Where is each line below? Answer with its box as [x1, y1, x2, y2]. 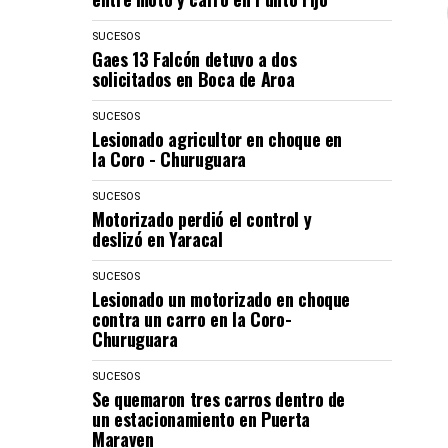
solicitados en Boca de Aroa [92, 66, 295, 92]
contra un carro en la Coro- [92, 306, 292, 332]
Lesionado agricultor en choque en [92, 126, 343, 152]
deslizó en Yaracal [92, 226, 223, 252]
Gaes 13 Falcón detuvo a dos [92, 46, 297, 72]
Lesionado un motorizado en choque [92, 286, 351, 312]
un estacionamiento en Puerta [92, 406, 310, 432]
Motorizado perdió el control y [92, 206, 312, 232]
